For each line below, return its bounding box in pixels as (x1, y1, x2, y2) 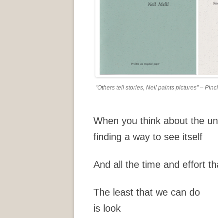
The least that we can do (93, 187, 200, 198)
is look (93, 203, 121, 214)
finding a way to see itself (93, 131, 202, 143)
